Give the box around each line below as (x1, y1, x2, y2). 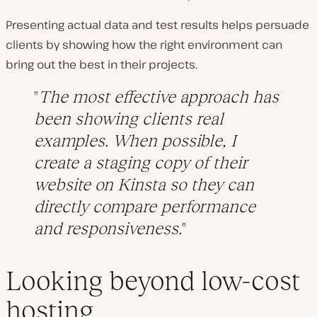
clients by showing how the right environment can (6, 36, 282, 52)
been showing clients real (34, 108, 224, 128)
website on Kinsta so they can (34, 174, 254, 194)
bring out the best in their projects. (6, 56, 197, 72)
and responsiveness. (34, 218, 182, 238)
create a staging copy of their (34, 152, 248, 172)
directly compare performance (34, 196, 255, 216)
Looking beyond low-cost (6, 265, 300, 296)
